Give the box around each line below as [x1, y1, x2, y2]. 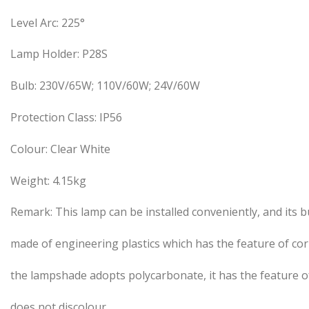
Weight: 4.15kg [10, 172, 86, 188]
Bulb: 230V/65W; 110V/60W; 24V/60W [10, 78, 200, 94]
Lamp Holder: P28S [10, 46, 108, 62]
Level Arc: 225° [10, 14, 85, 30]
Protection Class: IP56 [10, 109, 122, 125]
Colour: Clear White [10, 141, 110, 157]
